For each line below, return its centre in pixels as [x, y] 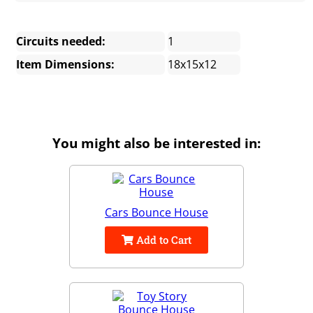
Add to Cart [162, 240]
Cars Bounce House [156, 213]
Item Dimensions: [66, 65]
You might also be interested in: [156, 143]
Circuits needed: [61, 42]
